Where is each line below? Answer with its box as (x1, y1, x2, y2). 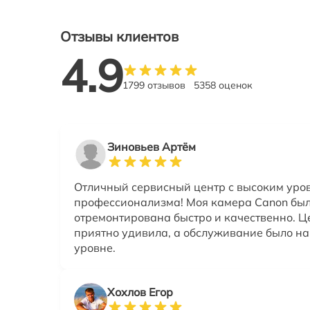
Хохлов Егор (107, 285, 173, 299)
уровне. (74, 241, 116, 255)
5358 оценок (194, 79, 253, 91)
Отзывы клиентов (60, 27, 179, 45)
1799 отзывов (122, 79, 185, 91)
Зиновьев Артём (107, 140, 196, 154)
